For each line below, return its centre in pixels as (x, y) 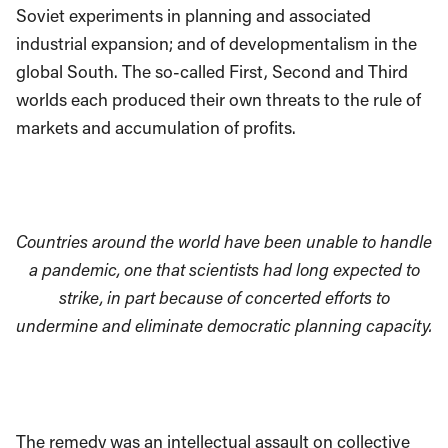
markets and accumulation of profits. (156, 127)
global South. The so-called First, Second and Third (212, 71)
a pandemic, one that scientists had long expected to (224, 269)
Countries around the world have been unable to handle (224, 241)
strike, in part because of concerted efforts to (224, 297)
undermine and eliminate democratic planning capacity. (224, 325)
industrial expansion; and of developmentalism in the (216, 43)
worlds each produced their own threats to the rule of (218, 99)
